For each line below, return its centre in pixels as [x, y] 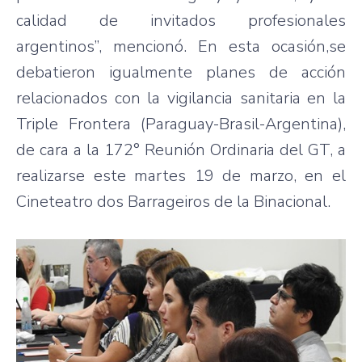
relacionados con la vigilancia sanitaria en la [181, 98]
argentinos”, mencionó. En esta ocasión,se [181, 46]
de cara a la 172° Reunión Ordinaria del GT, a [181, 149]
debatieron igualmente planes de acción [181, 72]
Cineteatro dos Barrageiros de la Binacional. [173, 201]
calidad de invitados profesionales [181, 20]
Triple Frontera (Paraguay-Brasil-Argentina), [181, 124]
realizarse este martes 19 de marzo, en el [181, 175]
